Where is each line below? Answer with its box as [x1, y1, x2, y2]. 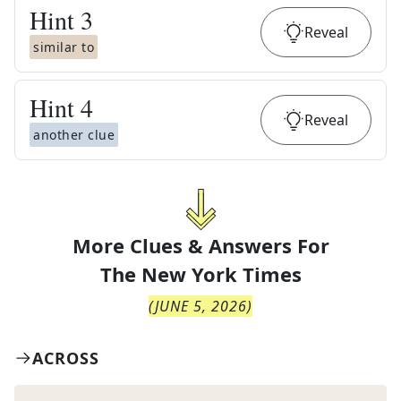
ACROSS [32, 347, 99, 369]
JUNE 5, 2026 [155, 296, 247, 316]
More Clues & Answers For [72, 232, 329, 259]
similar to [33, 38, 94, 55]
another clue [33, 126, 115, 143]
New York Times [141, 260, 302, 287]
